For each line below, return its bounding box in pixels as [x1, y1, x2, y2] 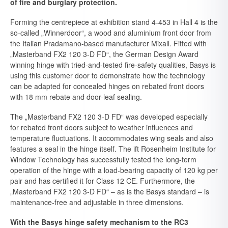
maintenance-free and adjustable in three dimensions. [10, 197, 184, 207]
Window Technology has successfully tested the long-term [10, 154, 196, 164]
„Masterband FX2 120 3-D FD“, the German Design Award [10, 49, 198, 59]
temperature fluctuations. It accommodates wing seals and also [10, 133, 213, 143]
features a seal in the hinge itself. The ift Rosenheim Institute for [10, 144, 216, 154]
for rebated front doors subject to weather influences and [10, 122, 193, 132]
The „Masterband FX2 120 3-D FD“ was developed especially [10, 111, 208, 122]
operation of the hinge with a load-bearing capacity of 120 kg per [10, 165, 218, 175]
